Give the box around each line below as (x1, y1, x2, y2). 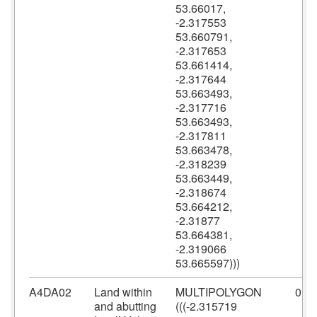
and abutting (94, 298, 156, 314)
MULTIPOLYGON (175, 284, 262, 300)
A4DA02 (29, 284, 71, 300)
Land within (94, 284, 152, 300)
